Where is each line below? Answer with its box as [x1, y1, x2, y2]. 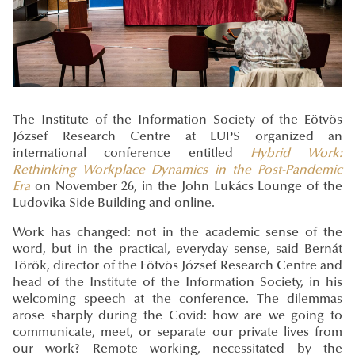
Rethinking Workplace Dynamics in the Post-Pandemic [13, 164, 342, 177]
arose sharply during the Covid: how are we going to [13, 310, 342, 323]
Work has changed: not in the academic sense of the [13, 227, 342, 240]
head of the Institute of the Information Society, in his [13, 277, 342, 290]
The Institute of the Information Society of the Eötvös [13, 114, 342, 128]
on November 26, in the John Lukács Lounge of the [30, 181, 342, 194]
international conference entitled [13, 147, 250, 161]
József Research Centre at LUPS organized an [13, 131, 342, 144]
